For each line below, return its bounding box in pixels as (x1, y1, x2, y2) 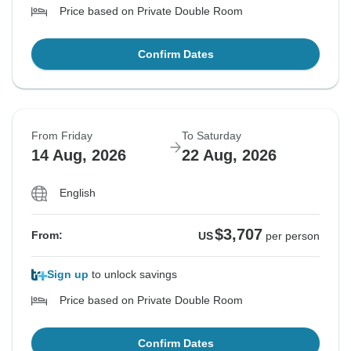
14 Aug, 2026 (31, 147, 126, 165)
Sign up (47, 268, 89, 281)
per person (266, 230, 320, 243)
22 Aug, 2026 (182, 147, 277, 165)
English (60, 186, 96, 200)
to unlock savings (89, 268, 177, 281)
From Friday (31, 129, 92, 143)
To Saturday (182, 129, 241, 143)
